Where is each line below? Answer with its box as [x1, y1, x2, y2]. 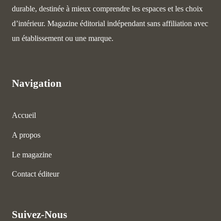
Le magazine [12, 150, 52, 159]
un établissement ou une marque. [12, 34, 113, 42]
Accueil [12, 111, 36, 120]
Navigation [12, 77, 62, 89]
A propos [12, 131, 40, 140]
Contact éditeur [12, 170, 59, 179]
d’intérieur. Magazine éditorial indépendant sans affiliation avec [12, 19, 208, 28]
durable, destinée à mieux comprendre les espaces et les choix [12, 4, 203, 13]
